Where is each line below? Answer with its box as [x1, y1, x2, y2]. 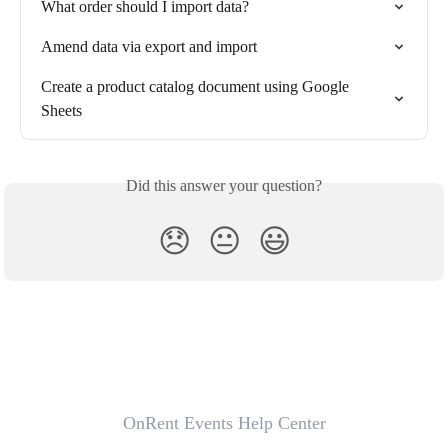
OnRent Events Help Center [122, 413, 326, 434]
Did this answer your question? [126, 177, 322, 195]
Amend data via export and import [41, 38, 257, 56]
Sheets [41, 102, 82, 120]
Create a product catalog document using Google [41, 78, 353, 96]
